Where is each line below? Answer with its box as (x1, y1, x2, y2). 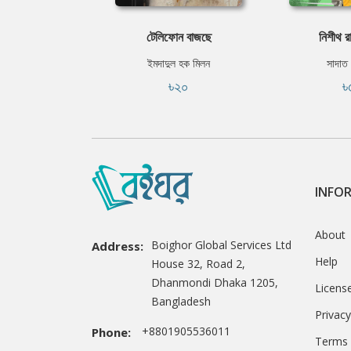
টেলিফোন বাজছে (146, 28, 212, 46)
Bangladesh (151, 293, 211, 309)
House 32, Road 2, (151, 255, 245, 271)
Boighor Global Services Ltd (151, 237, 291, 252)
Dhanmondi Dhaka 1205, (151, 274, 278, 290)
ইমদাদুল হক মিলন (147, 56, 210, 71)
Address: (92, 237, 143, 254)
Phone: (92, 324, 131, 340)
